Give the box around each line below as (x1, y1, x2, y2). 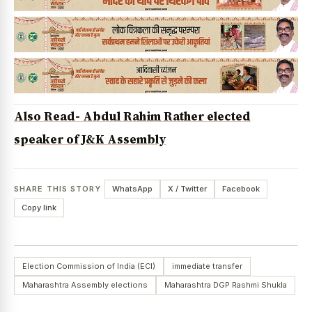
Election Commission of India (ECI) (22, 260, 155, 271)
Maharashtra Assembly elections (22, 279, 148, 290)
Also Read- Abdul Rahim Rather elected (14, 107, 251, 125)
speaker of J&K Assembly (14, 130, 166, 148)
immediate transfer (172, 260, 242, 271)
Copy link (22, 202, 56, 212)
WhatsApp (111, 183, 153, 194)
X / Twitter (167, 183, 207, 194)
